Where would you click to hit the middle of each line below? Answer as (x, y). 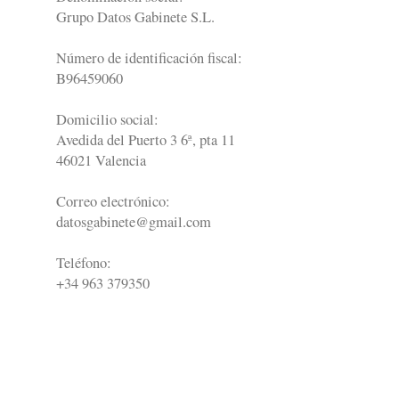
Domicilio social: (107, 119)
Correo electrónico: (113, 201)
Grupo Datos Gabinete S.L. (135, 16)
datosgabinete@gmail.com (133, 221)
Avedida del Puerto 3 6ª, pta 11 (145, 139)
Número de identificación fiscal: (149, 57)
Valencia (120, 160)
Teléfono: (83, 262)
